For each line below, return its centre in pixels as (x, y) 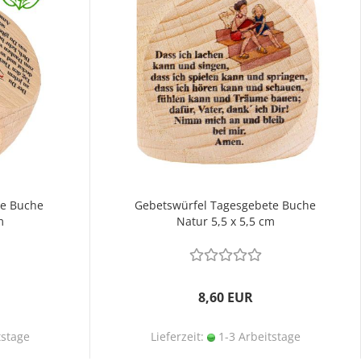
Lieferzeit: (178, 336)
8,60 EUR (225, 297)
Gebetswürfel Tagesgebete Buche (225, 205)
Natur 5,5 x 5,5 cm (225, 221)
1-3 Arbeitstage (257, 336)
